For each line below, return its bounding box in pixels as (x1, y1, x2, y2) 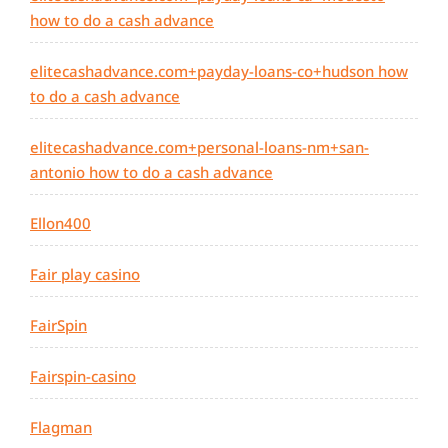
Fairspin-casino (30, 366, 136, 387)
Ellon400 (30, 213, 91, 234)
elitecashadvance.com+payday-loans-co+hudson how (30, 61, 408, 82)
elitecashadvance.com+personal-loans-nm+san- (30, 137, 369, 158)
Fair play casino (30, 264, 140, 285)
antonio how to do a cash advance (30, 162, 273, 183)
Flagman (30, 417, 92, 438)
